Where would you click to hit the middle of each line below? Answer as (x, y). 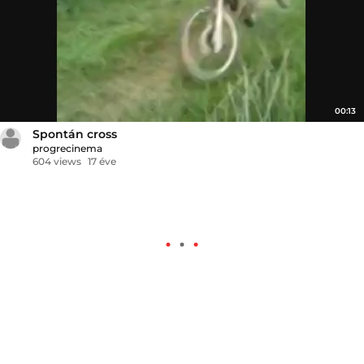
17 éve (102, 161)
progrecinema (67, 148)
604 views (57, 161)
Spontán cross (75, 134)
